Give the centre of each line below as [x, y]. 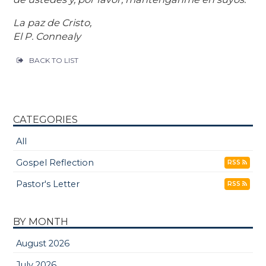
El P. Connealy [47, 36]
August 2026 [43, 243]
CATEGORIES [46, 119]
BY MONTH [41, 221]
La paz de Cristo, [53, 22]
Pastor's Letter [48, 184]
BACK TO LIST [54, 60]
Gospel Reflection [55, 162]
